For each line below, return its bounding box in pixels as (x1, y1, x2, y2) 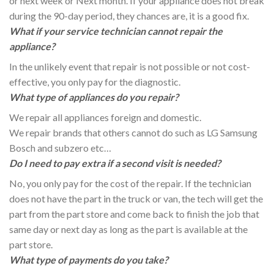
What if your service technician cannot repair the (9, 24, 223, 37)
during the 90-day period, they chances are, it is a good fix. (9, 9, 249, 21)
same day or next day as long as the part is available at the (9, 223, 248, 235)
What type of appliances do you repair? (9, 91, 179, 103)
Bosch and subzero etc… (9, 141, 111, 154)
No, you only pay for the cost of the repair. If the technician (9, 177, 251, 189)
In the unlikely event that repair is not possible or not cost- (9, 60, 250, 72)
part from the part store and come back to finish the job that (9, 207, 259, 220)
